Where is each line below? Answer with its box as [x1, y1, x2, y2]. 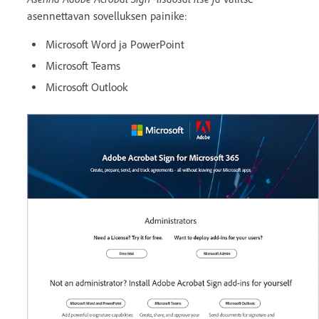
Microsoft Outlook [46, 80, 127, 94]
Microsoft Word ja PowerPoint [46, 37, 184, 51]
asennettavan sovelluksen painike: [27, 9, 187, 23]
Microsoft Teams [46, 58, 120, 73]
